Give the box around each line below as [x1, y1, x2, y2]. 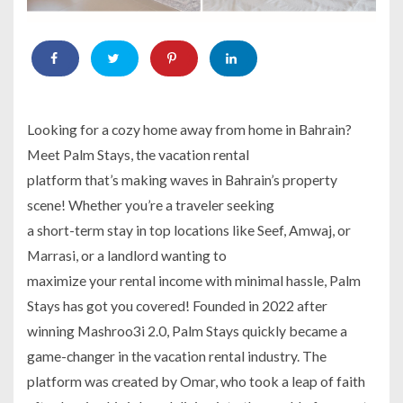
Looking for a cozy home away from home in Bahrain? [27, 120, 352, 138]
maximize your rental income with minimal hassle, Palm [27, 271, 361, 289]
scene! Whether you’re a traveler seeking [27, 195, 274, 213]
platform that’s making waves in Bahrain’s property [27, 170, 337, 188]
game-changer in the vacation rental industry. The [27, 346, 327, 364]
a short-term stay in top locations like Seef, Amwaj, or [27, 220, 351, 238]
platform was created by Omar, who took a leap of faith [27, 372, 365, 390]
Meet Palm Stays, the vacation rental [27, 145, 249, 163]
